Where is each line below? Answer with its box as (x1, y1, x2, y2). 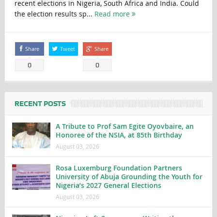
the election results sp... (14, 9, 94, 18)
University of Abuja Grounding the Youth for (55, 172, 202, 182)
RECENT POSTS (14, 99, 66, 108)
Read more (94, 9, 132, 18)
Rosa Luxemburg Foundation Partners (55, 163, 182, 173)
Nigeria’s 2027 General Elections (55, 181, 161, 190)
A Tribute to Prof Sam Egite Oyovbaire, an (55, 122, 194, 131)
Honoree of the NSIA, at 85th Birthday (55, 130, 182, 140)
